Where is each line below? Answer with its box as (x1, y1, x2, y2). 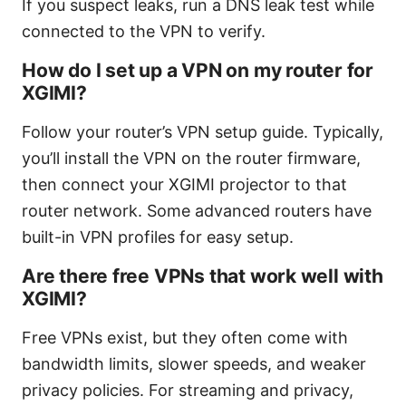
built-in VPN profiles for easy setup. (22, 227, 294, 246)
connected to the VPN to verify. (22, 21, 266, 41)
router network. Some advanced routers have (22, 200, 372, 220)
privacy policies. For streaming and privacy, (22, 380, 353, 400)
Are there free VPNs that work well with (22, 264, 383, 287)
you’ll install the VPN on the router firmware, (22, 148, 361, 168)
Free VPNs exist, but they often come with (22, 327, 348, 347)
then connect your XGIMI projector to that (22, 174, 347, 194)
